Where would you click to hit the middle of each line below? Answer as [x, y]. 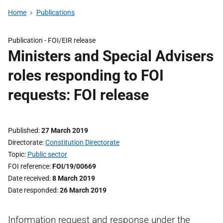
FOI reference [29, 166]
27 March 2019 [65, 130]
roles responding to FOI [86, 75]
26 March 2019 [83, 190]
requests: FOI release [78, 95]
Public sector [47, 154]
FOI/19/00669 [74, 166]
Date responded [32, 190]
